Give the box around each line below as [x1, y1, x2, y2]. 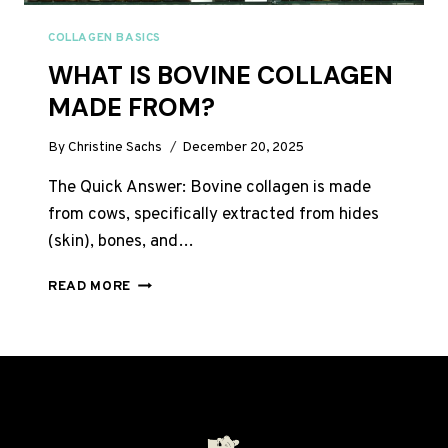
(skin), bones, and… [48, 231, 194, 254]
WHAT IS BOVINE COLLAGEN [48, 58, 393, 92]
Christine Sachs [68, 139, 163, 157]
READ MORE [48, 278, 132, 296]
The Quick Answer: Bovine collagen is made [48, 177, 371, 200]
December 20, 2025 [182, 139, 305, 157]
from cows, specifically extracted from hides [48, 204, 379, 227]
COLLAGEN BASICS [48, 29, 161, 46]
